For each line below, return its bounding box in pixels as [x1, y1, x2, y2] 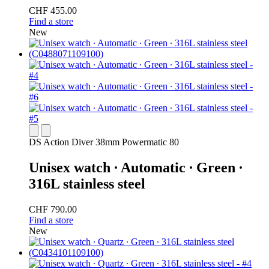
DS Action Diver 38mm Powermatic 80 [29, 137, 179, 148]
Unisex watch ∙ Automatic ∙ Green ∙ [29, 160, 243, 176]
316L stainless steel [29, 176, 145, 192]
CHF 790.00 [29, 204, 77, 215]
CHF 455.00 [29, 5, 77, 16]
